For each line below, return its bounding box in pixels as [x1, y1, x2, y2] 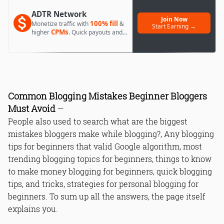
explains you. [8, 203, 58, 214]
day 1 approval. [31, 36, 74, 44]
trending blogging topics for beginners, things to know [8, 153, 211, 164]
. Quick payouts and [68, 28, 122, 36]
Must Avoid [8, 103, 55, 114]
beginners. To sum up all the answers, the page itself [8, 191, 205, 201]
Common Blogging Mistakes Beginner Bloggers [8, 90, 207, 102]
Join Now [160, 15, 187, 23]
